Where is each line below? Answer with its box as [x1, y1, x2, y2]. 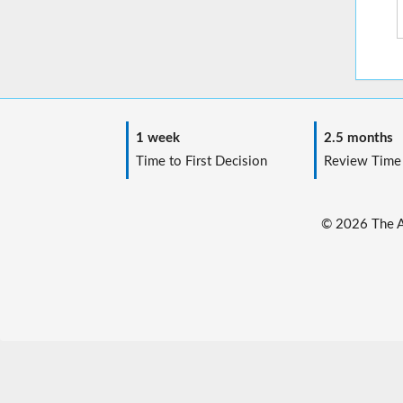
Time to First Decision [128, 155, 267, 169]
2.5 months [316, 131, 393, 146]
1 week [128, 131, 180, 146]
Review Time [316, 155, 401, 169]
